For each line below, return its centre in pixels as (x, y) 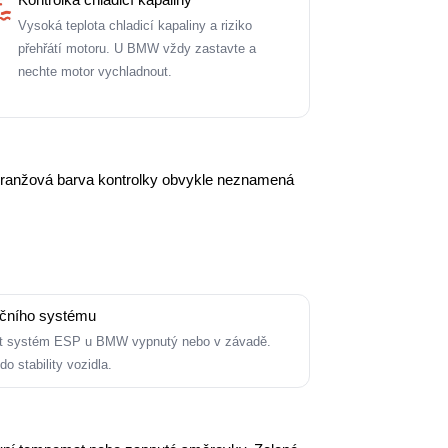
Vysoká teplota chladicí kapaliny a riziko (135, 25)
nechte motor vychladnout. (95, 71)
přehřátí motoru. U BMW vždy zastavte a (137, 48)
